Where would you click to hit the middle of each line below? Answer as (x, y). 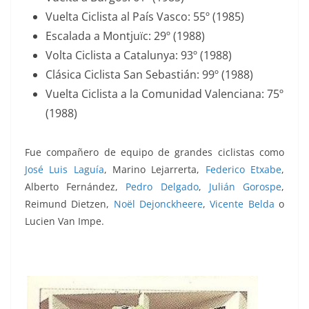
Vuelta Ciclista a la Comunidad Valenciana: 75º (165, 94)
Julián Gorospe (245, 187)
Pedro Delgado (162, 187)
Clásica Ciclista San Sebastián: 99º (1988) (149, 75)
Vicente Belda (242, 204)
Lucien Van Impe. (66, 221)
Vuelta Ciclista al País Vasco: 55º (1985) (145, 17)
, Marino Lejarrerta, (154, 170)
